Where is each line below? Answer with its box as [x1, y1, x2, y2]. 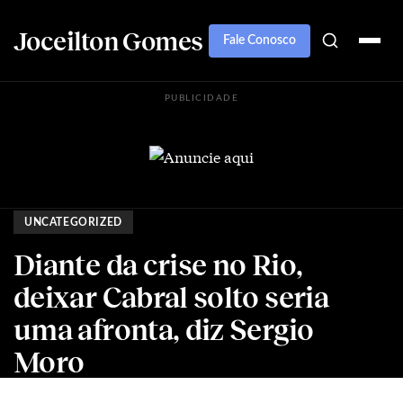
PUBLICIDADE [164, 94, 239, 103]
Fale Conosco [223, 33, 296, 47]
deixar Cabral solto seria [13, 279, 328, 314]
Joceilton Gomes [13, 25, 203, 56]
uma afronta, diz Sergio [13, 311, 314, 346]
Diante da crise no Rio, [13, 246, 303, 282]
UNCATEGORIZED [24, 217, 122, 228]
